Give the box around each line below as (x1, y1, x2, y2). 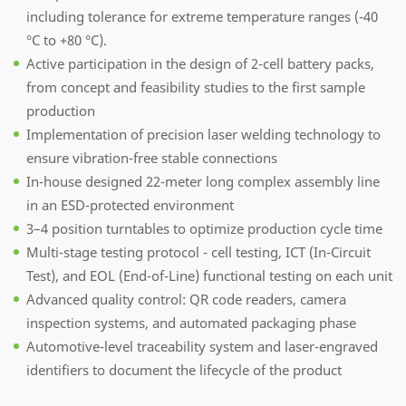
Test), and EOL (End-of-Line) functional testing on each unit (26, 266, 392, 285)
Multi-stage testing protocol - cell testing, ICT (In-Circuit (26, 242, 371, 261)
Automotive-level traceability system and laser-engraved (26, 336, 378, 355)
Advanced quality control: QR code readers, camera (26, 289, 346, 308)
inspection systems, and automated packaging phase (26, 313, 356, 332)
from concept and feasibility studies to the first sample (26, 77, 365, 96)
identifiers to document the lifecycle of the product (26, 360, 342, 379)
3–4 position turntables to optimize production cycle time (26, 218, 382, 237)
